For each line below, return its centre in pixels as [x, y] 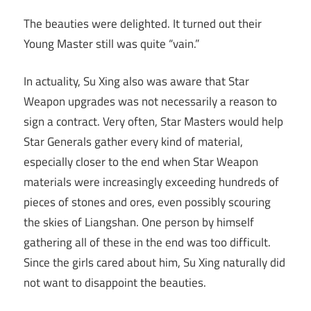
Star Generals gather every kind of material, [133, 142]
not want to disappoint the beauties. [115, 283]
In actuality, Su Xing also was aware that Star [136, 82]
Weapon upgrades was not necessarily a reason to [150, 102]
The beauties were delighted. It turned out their [143, 23]
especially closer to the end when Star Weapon [141, 162]
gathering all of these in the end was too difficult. [147, 243]
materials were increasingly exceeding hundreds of [151, 182]
